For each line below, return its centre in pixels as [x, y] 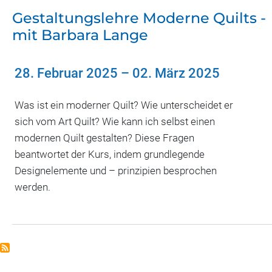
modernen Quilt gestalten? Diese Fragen [104, 138]
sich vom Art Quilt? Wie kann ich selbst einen [115, 121]
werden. [32, 187]
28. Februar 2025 [66, 73]
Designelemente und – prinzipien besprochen [116, 170]
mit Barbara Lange [80, 35]
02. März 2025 [176, 73]
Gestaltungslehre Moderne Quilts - [139, 18]
